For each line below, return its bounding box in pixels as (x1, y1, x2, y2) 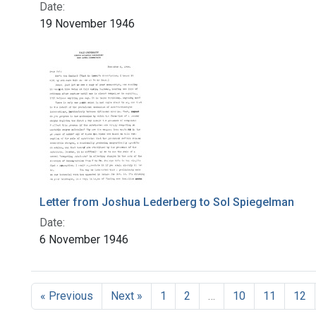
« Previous (40, 288, 93, 303)
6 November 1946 (39, 232, 128, 246)
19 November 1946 (39, 16, 135, 30)
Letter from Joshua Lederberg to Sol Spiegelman (39, 195, 294, 209)
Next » (111, 288, 142, 303)
